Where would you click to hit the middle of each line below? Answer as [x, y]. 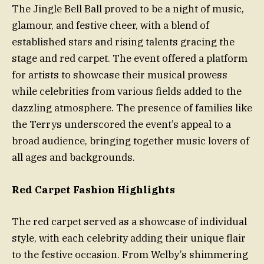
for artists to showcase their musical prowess [120, 75]
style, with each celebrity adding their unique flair [129, 238]
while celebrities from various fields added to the [127, 92]
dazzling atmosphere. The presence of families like [132, 108]
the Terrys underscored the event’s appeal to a [121, 125]
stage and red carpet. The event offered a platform [130, 59]
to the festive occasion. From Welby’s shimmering [130, 254]
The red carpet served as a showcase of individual [129, 221]
